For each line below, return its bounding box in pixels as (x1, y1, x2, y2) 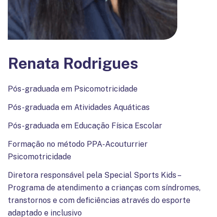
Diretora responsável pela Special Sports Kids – (8, 170, 180, 180)
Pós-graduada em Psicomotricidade (8, 84, 138, 94)
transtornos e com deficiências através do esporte (8, 196, 190, 205)
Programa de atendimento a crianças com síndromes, (8, 183, 201, 193)
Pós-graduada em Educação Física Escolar (8, 121, 162, 131)
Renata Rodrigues (8, 54, 138, 73)
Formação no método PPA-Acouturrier (8, 139, 148, 149)
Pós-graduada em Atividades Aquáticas (8, 103, 150, 112)
